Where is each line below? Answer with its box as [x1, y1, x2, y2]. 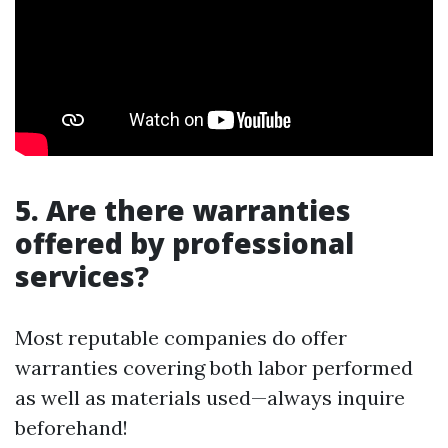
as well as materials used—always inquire [15, 385, 405, 410]
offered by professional [15, 224, 354, 262]
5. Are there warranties [15, 191, 351, 229]
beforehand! [15, 415, 128, 440]
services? [15, 257, 149, 295]
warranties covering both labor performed [15, 355, 413, 380]
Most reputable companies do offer [15, 325, 347, 350]
